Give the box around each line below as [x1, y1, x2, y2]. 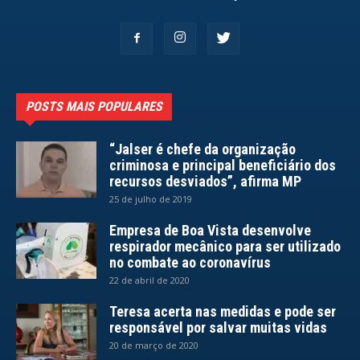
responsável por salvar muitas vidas [109, 319, 327, 337]
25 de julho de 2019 [109, 193, 192, 206]
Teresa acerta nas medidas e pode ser [109, 303, 336, 321]
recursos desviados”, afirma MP [109, 173, 301, 190]
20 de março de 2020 [109, 339, 198, 352]
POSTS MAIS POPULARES [26, 99, 162, 115]
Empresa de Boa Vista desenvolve [109, 222, 311, 239]
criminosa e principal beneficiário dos [109, 157, 336, 174]
